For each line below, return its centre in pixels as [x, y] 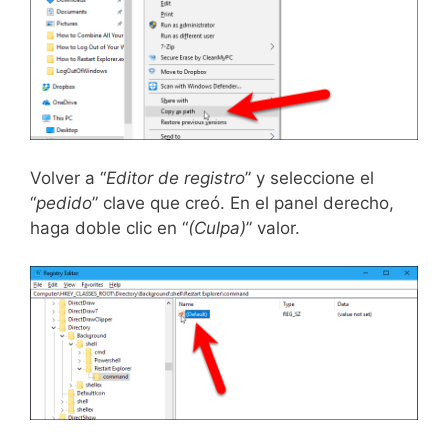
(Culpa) [217, 227]
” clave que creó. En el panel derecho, [243, 202]
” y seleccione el [309, 177]
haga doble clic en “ [109, 227]
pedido [64, 202]
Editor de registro [175, 177]
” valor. [273, 227]
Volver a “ [68, 177]
